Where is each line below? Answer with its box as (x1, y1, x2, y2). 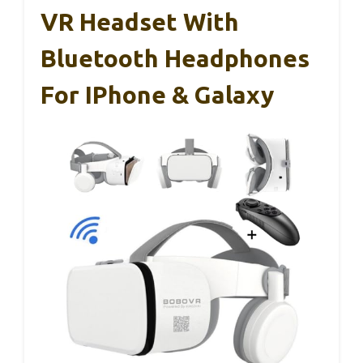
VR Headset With (41, 7, 239, 36)
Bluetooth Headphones (41, 44, 310, 72)
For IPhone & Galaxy (41, 80, 274, 109)
